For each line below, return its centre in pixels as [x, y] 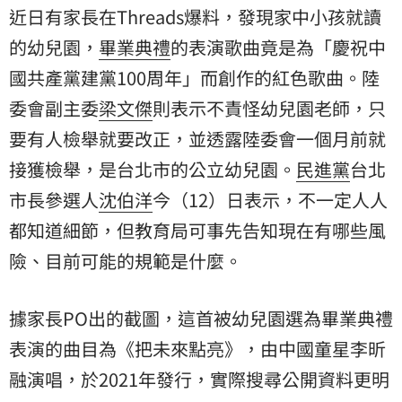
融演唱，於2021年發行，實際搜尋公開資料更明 [199, 379]
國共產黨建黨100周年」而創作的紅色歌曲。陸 [194, 77]
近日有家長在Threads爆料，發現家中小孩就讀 [195, 16]
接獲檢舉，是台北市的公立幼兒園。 [153, 169]
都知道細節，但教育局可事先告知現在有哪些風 [197, 230]
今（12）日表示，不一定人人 [270, 199]
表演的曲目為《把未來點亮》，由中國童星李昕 [197, 348]
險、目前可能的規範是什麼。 [126, 260]
